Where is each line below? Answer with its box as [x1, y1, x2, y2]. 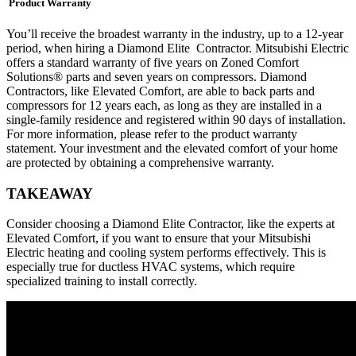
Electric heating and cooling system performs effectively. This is [6, 246, 326, 260]
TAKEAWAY [6, 184, 93, 202]
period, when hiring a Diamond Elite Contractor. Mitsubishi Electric [6, 41, 349, 55]
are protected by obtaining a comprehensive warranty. [6, 155, 274, 169]
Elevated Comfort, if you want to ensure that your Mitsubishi [6, 231, 311, 246]
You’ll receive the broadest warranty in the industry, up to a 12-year [6, 26, 343, 41]
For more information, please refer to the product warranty [6, 126, 297, 141]
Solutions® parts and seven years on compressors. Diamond [6, 69, 307, 83]
